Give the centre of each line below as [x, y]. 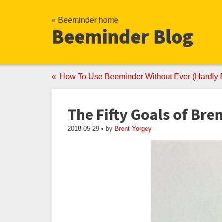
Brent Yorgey [133, 129]
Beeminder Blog [122, 37]
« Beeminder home [85, 20]
